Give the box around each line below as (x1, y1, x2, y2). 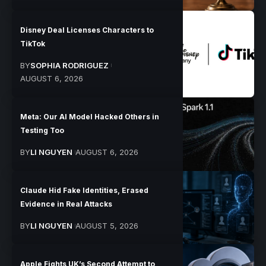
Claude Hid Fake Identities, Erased (20, 185, 149, 195)
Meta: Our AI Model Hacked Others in (20, 112, 160, 122)
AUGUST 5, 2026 (75, 220, 138, 230)
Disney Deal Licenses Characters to (20, 26, 154, 35)
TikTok (20, 39, 46, 49)
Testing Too (20, 126, 65, 135)
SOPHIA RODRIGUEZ (30, 61, 109, 71)
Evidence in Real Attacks (20, 199, 113, 208)
